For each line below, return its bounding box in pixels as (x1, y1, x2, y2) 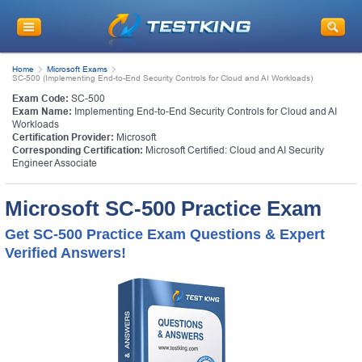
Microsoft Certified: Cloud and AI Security (145, 144, 324, 156)
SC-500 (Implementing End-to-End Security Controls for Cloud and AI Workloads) (12, 73, 313, 82)
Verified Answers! (5, 244, 126, 261)
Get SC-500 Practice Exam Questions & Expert (5, 225, 325, 242)
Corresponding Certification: (12, 144, 143, 156)
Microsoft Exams (47, 64, 107, 74)
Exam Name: (12, 105, 72, 117)
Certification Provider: (12, 131, 114, 143)
